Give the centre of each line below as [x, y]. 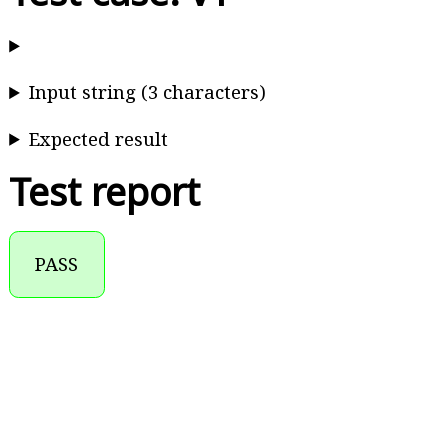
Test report [105, 191]
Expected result [99, 138]
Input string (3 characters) [148, 92]
